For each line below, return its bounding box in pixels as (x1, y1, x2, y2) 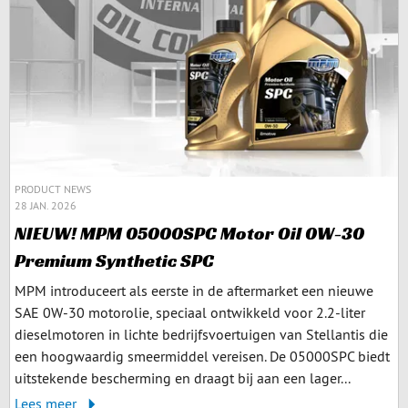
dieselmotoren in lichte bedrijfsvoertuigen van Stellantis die (15, 324, 388, 343)
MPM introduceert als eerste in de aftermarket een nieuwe (15, 280, 373, 300)
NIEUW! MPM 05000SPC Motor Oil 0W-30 (15, 220, 364, 245)
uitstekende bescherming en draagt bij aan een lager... (15, 368, 351, 387)
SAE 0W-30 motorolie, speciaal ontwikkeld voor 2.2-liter (15, 302, 365, 321)
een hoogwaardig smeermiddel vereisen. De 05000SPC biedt (15, 346, 390, 365)
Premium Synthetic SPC (15, 248, 214, 272)
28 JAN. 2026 (15, 198, 76, 212)
